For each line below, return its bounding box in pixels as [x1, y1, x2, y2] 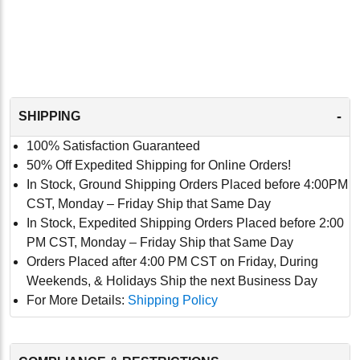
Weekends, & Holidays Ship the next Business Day [27, 273, 317, 288]
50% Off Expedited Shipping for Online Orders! [27, 157, 291, 172]
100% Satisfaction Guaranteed [27, 138, 200, 153]
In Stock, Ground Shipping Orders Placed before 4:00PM [27, 177, 348, 191]
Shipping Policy [128, 292, 218, 307]
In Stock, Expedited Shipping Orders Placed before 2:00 [27, 215, 344, 230]
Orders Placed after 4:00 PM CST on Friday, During [27, 254, 318, 268]
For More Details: [27, 292, 128, 307]
